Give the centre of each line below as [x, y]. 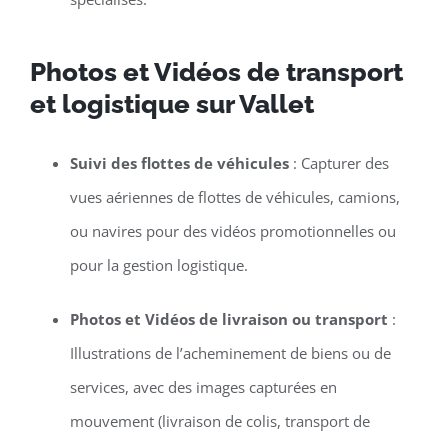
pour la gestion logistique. [158, 265]
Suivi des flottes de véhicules [179, 163]
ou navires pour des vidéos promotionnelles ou [232, 231]
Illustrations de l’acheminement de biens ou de [230, 353]
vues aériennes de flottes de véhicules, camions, [234, 197]
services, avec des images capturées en [203, 387]
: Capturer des [338, 163]
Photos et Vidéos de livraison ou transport [228, 319]
